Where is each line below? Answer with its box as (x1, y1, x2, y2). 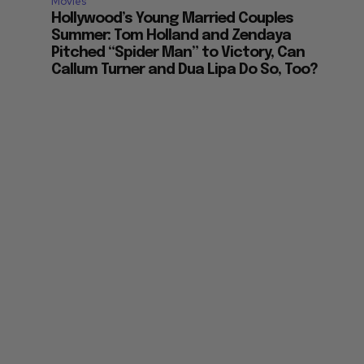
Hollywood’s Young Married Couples (51, 11, 294, 26)
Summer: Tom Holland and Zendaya (51, 28, 292, 43)
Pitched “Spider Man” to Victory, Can (51, 45, 305, 60)
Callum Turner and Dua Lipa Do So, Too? (51, 62, 318, 77)
